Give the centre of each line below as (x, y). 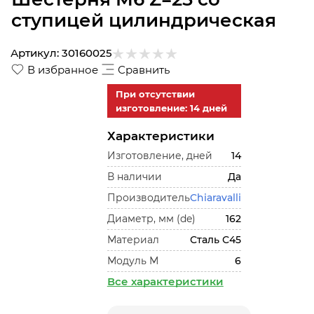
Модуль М (132, 261)
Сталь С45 (215, 240)
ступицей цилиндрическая (144, 20)
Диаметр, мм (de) (151, 219)
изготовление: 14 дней (171, 108)
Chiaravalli (215, 198)
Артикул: (35, 53)
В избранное (63, 70)
